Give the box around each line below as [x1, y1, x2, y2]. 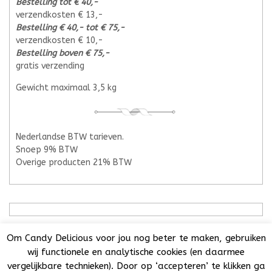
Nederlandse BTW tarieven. [16, 132, 124, 143]
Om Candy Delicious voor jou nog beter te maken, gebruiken [6, 232, 266, 243]
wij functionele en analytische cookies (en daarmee [27, 246, 245, 257]
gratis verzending [16, 60, 84, 71]
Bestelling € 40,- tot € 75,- [16, 22, 124, 33]
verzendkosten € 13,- [16, 9, 103, 20]
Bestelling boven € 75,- [16, 47, 109, 58]
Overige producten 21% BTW [16, 157, 132, 168]
